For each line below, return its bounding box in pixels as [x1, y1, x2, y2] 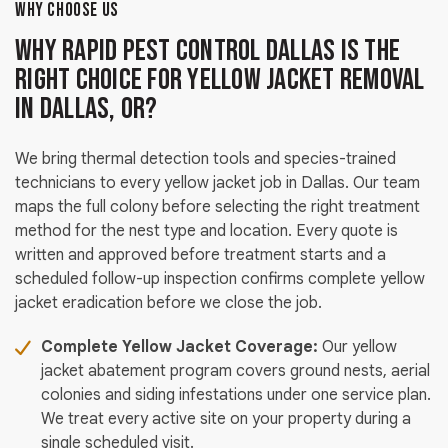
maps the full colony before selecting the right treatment [15, 197, 420, 218]
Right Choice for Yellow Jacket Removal [15, 62, 425, 99]
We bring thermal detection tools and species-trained [15, 149, 396, 170]
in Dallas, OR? [15, 91, 158, 128]
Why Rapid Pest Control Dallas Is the [15, 33, 400, 70]
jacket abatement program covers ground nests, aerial [41, 361, 430, 382]
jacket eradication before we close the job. [15, 293, 322, 314]
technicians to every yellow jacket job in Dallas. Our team [15, 173, 420, 194]
